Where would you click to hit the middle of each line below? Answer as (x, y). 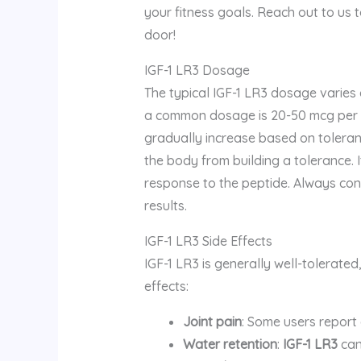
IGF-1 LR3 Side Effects (208, 241)
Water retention (230, 344)
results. (165, 205)
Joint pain (212, 321)
